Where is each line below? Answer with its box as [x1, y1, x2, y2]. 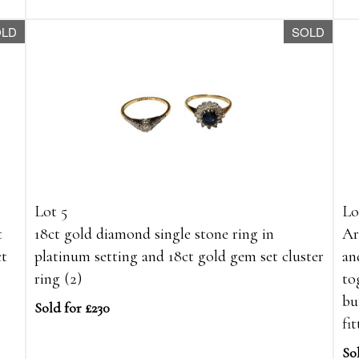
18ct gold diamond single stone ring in [34, 224, 275, 244]
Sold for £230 [34, 299, 111, 317]
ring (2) [34, 269, 83, 289]
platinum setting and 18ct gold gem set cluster [34, 247, 325, 267]
